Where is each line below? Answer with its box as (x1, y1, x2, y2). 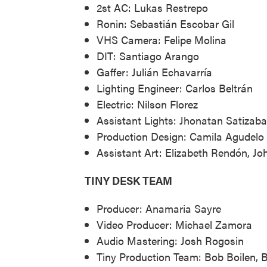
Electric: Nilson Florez (97, 96, 198, 111)
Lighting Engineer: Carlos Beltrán (97, 80, 253, 95)
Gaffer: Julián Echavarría (97, 64, 212, 79)
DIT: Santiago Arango (97, 48, 199, 63)
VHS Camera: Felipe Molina (97, 32, 226, 47)
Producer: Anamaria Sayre (97, 200, 221, 216)
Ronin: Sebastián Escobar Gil (97, 15, 234, 31)
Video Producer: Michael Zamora (97, 216, 252, 232)
